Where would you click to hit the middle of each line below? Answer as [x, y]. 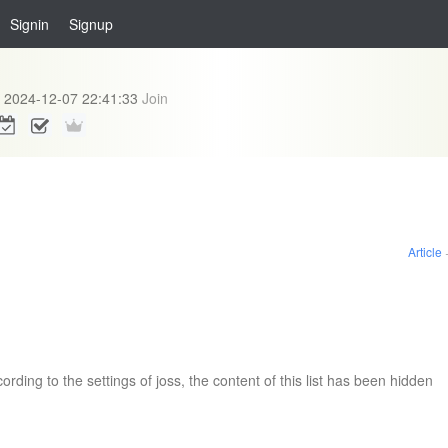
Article [424, 251]
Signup [91, 24]
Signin [29, 24]
